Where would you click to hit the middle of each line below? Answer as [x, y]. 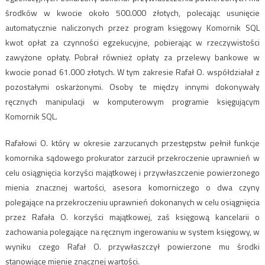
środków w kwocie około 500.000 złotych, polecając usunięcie [132, 13]
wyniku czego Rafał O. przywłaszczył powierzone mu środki [132, 247]
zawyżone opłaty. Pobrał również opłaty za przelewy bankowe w [132, 57]
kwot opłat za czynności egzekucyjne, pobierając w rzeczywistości [132, 43]
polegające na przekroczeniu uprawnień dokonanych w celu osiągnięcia [132, 202]
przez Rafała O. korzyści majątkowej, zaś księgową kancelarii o [132, 217]
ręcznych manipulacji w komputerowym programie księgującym [132, 102]
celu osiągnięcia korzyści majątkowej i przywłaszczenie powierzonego [132, 173]
